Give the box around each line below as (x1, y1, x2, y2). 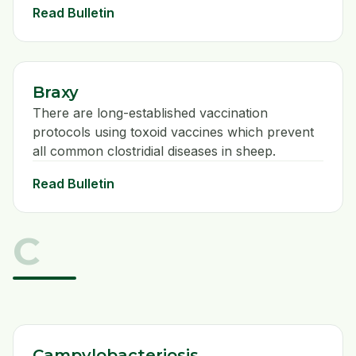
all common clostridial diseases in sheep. (33, 143, 276, 160)
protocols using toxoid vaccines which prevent (33, 124, 314, 141)
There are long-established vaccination (33, 105, 268, 122)
